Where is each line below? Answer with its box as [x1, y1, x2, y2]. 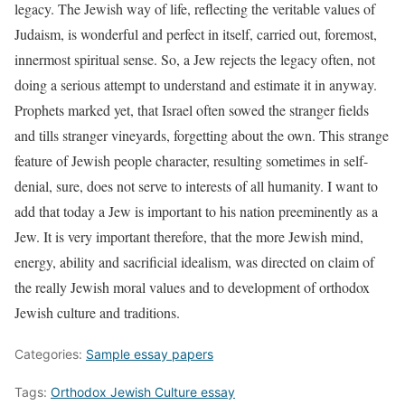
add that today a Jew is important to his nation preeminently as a [14, 202, 378, 221]
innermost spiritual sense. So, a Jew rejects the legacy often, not [14, 50, 375, 69]
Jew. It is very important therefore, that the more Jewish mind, [14, 227, 363, 246]
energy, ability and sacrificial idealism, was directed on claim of [14, 252, 374, 271]
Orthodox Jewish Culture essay [51, 384, 235, 400]
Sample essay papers [86, 346, 213, 362]
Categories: [14, 346, 86, 362]
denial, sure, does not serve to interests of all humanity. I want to [14, 176, 378, 195]
